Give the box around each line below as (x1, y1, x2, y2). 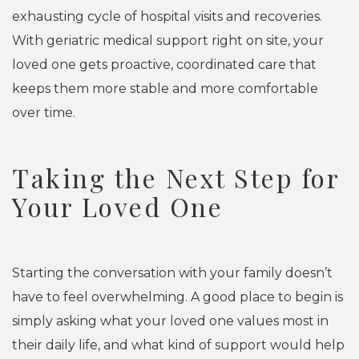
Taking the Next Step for (12, 160, 339, 196)
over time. (12, 105, 75, 121)
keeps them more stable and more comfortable (12, 81, 318, 97)
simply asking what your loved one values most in (12, 313, 329, 329)
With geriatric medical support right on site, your (12, 33, 324, 49)
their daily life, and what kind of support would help (12, 337, 345, 353)
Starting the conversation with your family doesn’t (12, 265, 333, 281)
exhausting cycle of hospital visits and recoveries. (12, 9, 322, 25)
